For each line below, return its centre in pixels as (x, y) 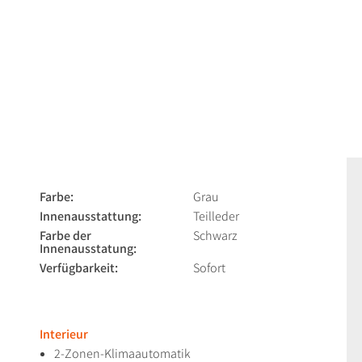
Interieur (64, 335)
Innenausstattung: (90, 217)
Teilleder (216, 217)
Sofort (209, 268)
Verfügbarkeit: (79, 268)
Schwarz (215, 236)
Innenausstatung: (88, 249)
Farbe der (65, 236)
